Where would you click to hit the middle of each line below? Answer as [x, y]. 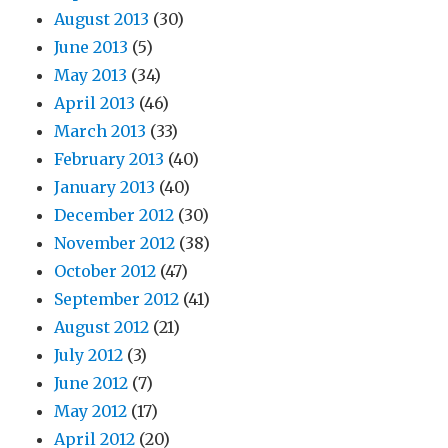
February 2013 [109, 158]
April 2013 [95, 102]
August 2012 [102, 326]
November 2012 [115, 242]
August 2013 [102, 18]
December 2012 [114, 214]
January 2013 [105, 186]
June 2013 [91, 46]
